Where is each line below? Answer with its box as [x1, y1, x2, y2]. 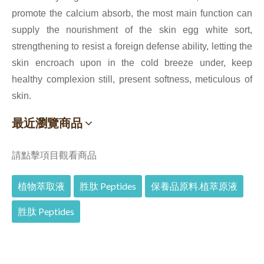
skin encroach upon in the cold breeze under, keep [12, 58, 252, 68]
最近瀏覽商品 [12, 115, 85, 130]
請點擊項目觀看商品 [12, 149, 97, 161]
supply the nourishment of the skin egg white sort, [12, 25, 252, 35]
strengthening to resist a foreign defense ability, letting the [12, 41, 252, 52]
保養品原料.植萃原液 [151, 180, 237, 192]
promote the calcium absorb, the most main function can [12, 8, 252, 19]
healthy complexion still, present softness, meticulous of [12, 74, 252, 85]
